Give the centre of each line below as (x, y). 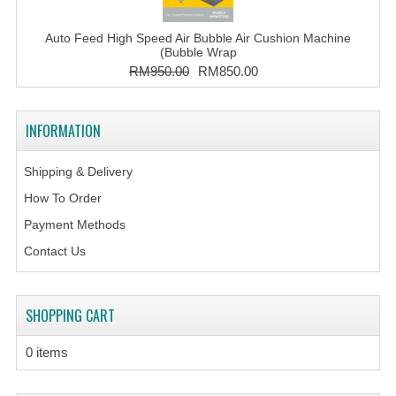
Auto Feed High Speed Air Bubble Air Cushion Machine (198, 38)
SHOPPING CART (70, 316)
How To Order (62, 198)
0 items (46, 352)
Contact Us (54, 251)
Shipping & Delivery (78, 171)
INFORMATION (63, 131)
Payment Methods (74, 225)
